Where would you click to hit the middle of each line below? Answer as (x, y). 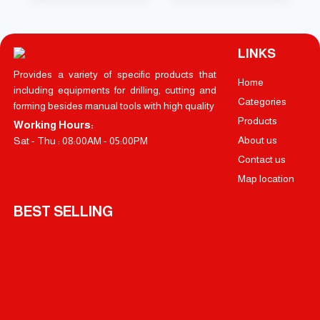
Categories (262, 101)
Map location (266, 178)
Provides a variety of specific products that (115, 74)
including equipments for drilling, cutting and (115, 90)
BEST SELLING (63, 211)
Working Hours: (53, 124)
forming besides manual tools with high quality (114, 105)
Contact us (261, 159)
